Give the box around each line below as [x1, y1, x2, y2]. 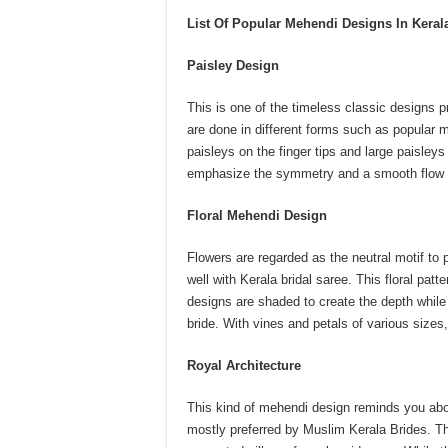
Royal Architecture [187, 358, 301, 373]
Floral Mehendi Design [187, 208, 327, 223]
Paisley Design [187, 58, 279, 73]
